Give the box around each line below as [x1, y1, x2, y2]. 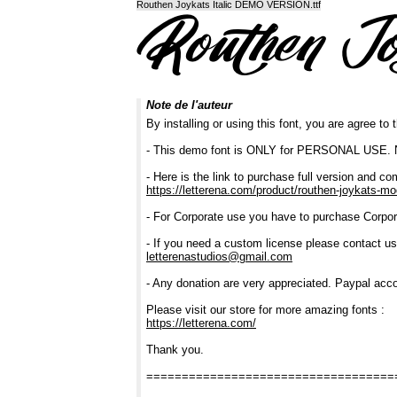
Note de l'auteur [146, 98, 232, 113]
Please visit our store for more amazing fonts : [146, 303, 385, 317]
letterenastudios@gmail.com [146, 250, 292, 264]
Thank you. [146, 343, 204, 357]
